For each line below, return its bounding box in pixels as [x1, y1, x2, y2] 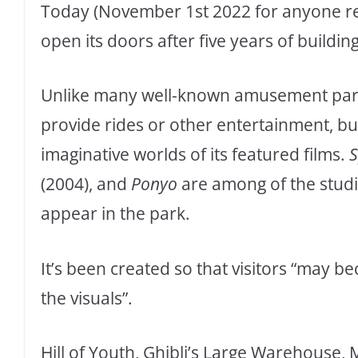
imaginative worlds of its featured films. [41, 143, 349, 166]
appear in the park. [41, 202, 190, 225]
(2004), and [41, 173, 131, 196]
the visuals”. [41, 286, 133, 309]
